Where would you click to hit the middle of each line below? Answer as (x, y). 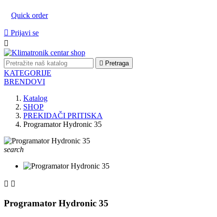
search (14, 149)
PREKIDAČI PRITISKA (63, 116)
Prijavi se (25, 33)
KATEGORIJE (28, 73)
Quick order (30, 15)
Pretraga (117, 63)
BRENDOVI (24, 82)
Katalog (35, 98)
